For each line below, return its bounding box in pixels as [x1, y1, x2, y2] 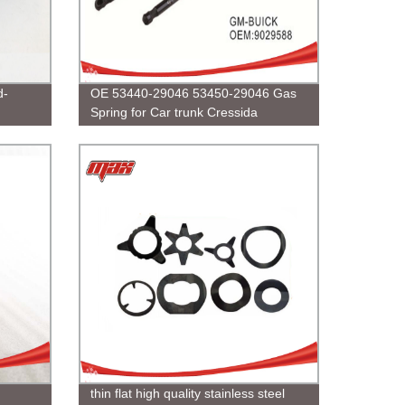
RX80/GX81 [89, 123, 158, 138]
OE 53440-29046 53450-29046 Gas [89, 85, 297, 100]
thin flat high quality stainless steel [89, 385, 285, 400]
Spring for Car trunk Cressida [89, 104, 258, 119]
